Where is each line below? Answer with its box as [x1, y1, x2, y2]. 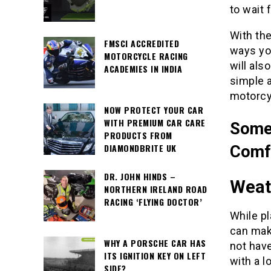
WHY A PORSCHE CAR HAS [104, 237, 206, 250]
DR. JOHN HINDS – [104, 170, 175, 183]
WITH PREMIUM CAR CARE [104, 116, 206, 129]
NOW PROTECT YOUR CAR [104, 103, 203, 117]
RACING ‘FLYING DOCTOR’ [104, 195, 202, 209]
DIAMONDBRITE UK [104, 142, 177, 155]
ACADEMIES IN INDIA [104, 62, 182, 76]
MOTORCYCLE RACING [104, 50, 188, 63]
